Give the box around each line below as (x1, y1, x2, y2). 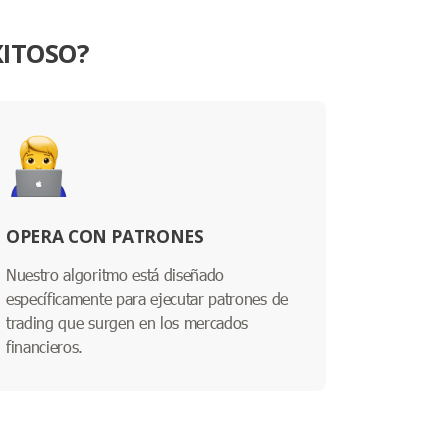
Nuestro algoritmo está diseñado (6, 263, 225, 285)
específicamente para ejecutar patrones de (6, 287, 288, 309)
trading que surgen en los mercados (6, 311, 249, 333)
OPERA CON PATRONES (6, 223, 204, 248)
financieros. (6, 335, 84, 357)
